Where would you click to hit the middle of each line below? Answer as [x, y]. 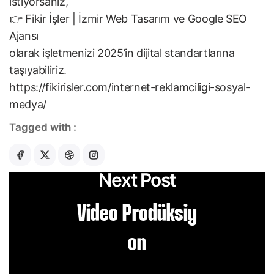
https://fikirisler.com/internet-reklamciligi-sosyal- [130, 87]
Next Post [137, 180]
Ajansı [24, 36]
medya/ [28, 105]
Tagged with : [43, 128]
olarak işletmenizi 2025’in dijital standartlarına [122, 53]
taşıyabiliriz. [38, 70]
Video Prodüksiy [137, 215]
